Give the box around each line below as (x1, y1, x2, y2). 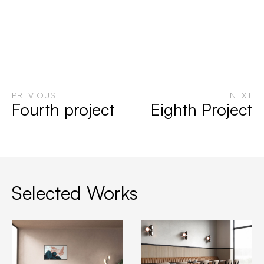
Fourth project (11, 99, 114, 120)
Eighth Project (151, 99, 253, 120)
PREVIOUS (11, 90, 56, 100)
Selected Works (11, 181, 138, 204)
